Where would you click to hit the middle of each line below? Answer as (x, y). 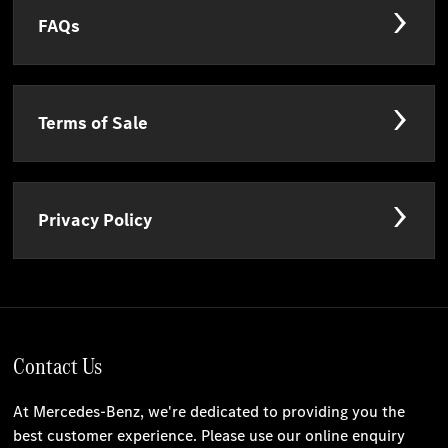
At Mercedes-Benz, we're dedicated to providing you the (209, 412)
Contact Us (58, 366)
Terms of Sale (93, 123)
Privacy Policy (95, 220)
